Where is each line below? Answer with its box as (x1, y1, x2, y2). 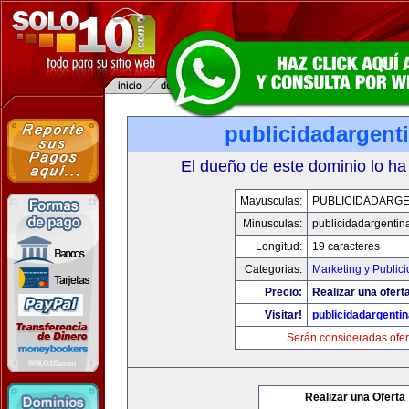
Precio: (264, 286, 302, 299)
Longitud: (255, 240, 302, 253)
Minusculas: (242, 217, 302, 230)
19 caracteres (311, 240, 380, 253)
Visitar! (264, 309, 302, 321)
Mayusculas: (239, 194, 302, 207)
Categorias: (244, 263, 302, 276)
